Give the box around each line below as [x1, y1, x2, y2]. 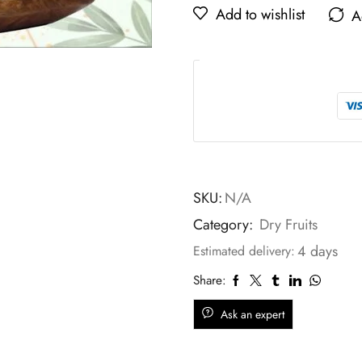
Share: [193, 271, 226, 289]
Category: [193, 214, 257, 235]
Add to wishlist [216, 4, 305, 25]
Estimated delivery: [193, 242, 295, 260]
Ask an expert [221, 306, 284, 322]
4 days [297, 241, 338, 262]
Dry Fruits [259, 214, 318, 235]
